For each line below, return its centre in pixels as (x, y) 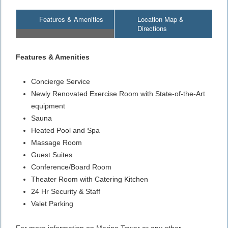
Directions (152, 28)
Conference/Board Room (71, 167)
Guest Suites (52, 154)
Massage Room (56, 142)
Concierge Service (61, 81)
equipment (48, 106)
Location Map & (161, 19)
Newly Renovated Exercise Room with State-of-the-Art (118, 93)
